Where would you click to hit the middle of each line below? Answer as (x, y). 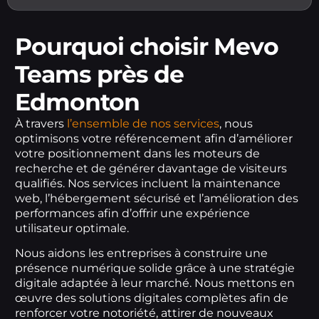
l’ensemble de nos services (143, 123)
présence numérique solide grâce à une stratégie (155, 268)
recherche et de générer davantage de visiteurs (151, 168)
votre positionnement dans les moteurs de (137, 153)
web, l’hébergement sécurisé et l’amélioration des (157, 198)
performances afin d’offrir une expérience (132, 213)
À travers (41, 123)
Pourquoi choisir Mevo (147, 46)
